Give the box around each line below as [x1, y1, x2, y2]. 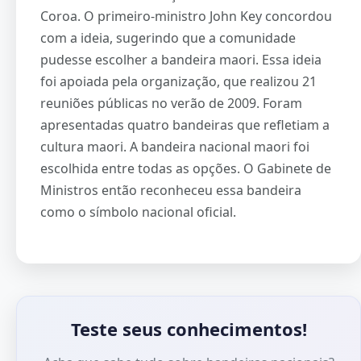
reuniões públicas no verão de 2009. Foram [40, 93, 302, 112]
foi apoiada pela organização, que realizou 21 [40, 72, 317, 90]
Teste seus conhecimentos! [70, 316, 307, 341]
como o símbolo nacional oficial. [40, 202, 236, 221]
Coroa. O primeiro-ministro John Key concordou [40, 6, 332, 25]
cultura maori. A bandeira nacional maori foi [40, 137, 309, 156]
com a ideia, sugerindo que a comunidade [40, 28, 296, 47]
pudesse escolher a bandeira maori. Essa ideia [40, 50, 322, 68]
